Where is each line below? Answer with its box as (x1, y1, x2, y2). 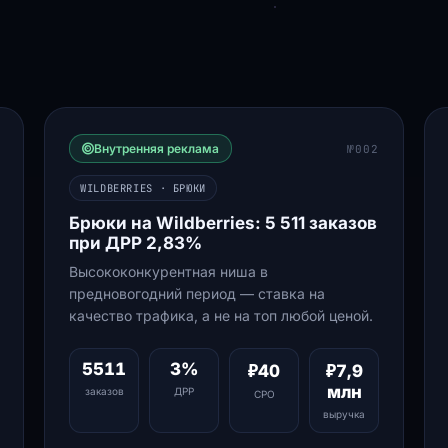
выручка (323, 408, 365, 420)
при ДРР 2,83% (69, 233, 202, 253)
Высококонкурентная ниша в (69, 263, 268, 280)
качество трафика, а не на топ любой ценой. (69, 307, 373, 324)
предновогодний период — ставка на (69, 285, 325, 302)
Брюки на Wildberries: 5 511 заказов (69, 213, 377, 233)
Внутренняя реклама (94, 141, 219, 156)
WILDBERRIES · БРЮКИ (80, 181, 206, 195)
